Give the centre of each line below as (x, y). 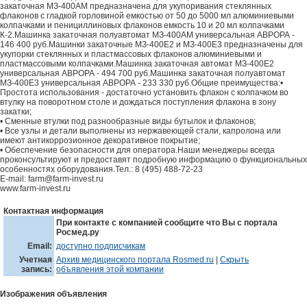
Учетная (36, 260)
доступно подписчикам (101, 246)
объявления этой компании (110, 269)
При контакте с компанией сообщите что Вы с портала (167, 223)
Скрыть (234, 260)
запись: (37, 269)
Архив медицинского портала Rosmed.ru (135, 260)
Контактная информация (53, 211)
